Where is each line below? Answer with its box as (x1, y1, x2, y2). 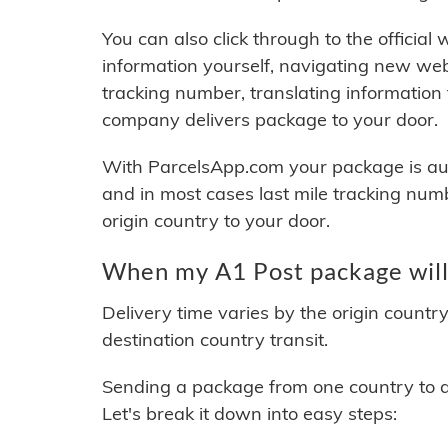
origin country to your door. (102, 209, 330, 233)
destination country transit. (102, 328, 328, 352)
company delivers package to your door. (102, 108, 438, 132)
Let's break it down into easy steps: (102, 402, 397, 426)
